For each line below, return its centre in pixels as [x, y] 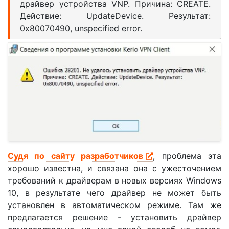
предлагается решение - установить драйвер [114, 217]
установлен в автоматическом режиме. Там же [114, 205]
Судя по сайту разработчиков [76, 156]
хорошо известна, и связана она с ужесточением [114, 168]
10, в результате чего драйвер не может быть [114, 192]
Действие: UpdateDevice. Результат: [115, 16]
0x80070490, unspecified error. [81, 28]
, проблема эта [187, 156]
